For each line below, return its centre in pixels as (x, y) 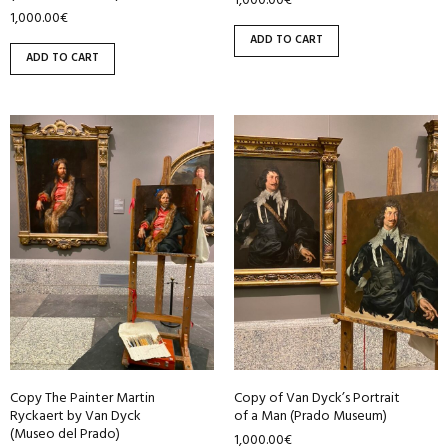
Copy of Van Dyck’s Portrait (317, 398)
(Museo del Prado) (65, 434)
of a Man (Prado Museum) (310, 416)
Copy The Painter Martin (82, 398)
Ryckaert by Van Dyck (75, 416)
